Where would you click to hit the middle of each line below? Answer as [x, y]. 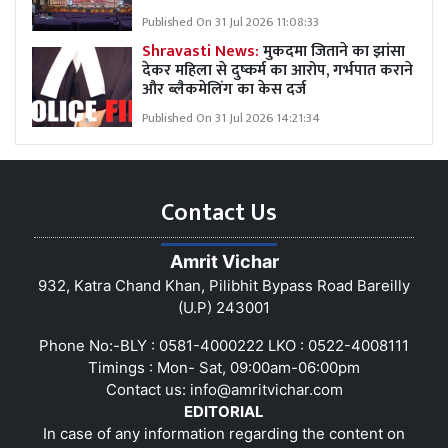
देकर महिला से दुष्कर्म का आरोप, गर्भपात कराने [277, 70]
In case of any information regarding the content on [224, 433]
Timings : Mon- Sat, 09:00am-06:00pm [224, 367]
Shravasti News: [202, 51]
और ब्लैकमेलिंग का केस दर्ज [224, 89]
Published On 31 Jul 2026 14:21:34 [231, 118]
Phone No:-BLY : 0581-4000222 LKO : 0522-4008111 [224, 345]
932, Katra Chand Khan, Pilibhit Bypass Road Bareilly [224, 285]
